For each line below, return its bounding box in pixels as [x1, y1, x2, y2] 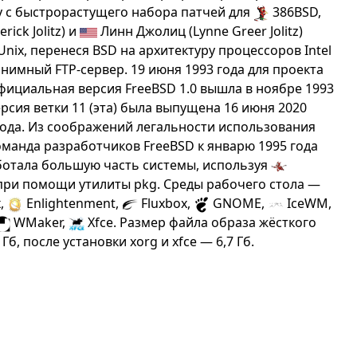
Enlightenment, [23, 194, 123, 212]
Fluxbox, [138, 194, 194, 212]
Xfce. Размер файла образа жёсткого [84, 214, 317, 231]
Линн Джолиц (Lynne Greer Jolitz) [97, 22, 304, 40]
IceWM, [284, 194, 332, 212]
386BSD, [269, 3, 322, 21]
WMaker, [10, 214, 69, 231]
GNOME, [210, 194, 269, 212]
